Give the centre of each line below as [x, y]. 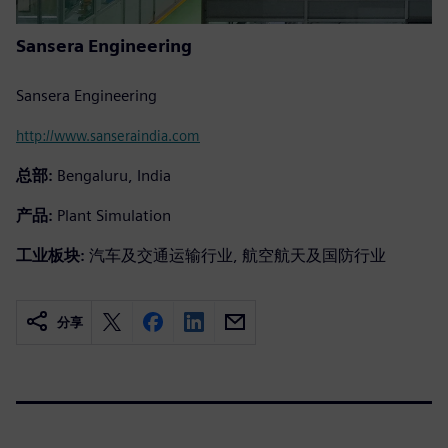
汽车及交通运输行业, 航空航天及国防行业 [237, 255]
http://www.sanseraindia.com [108, 135]
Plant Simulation [114, 215]
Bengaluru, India [114, 175]
